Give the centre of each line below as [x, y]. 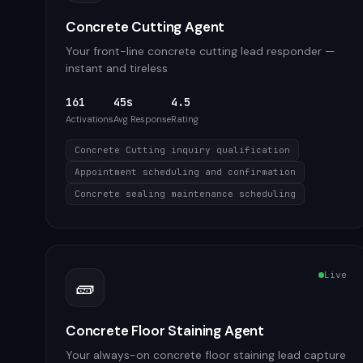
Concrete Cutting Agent [145, 27]
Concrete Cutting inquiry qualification [182, 150]
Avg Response [142, 119]
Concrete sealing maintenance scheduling [185, 194]
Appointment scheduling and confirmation [185, 172]
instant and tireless [117, 68]
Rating [185, 119]
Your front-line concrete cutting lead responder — [200, 51]
